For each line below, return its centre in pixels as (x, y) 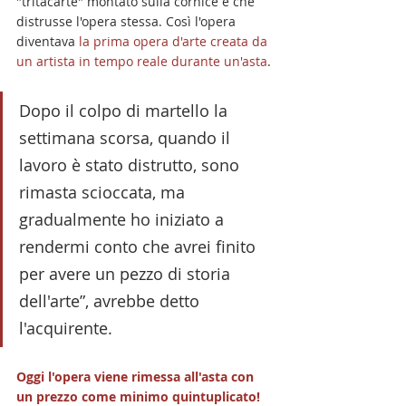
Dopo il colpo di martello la (126, 111)
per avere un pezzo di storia (127, 274)
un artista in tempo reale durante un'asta (142, 62)
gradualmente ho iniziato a (124, 220)
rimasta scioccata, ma (104, 193)
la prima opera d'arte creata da (175, 42)
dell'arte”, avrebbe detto (111, 301)
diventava (48, 42)
